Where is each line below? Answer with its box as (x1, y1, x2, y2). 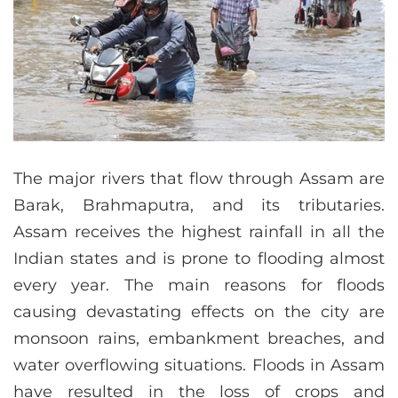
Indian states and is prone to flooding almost (13, 249, 385, 269)
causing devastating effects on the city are (13, 302, 385, 322)
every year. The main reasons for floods (13, 275, 385, 296)
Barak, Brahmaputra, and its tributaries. (13, 195, 385, 216)
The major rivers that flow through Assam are (13, 169, 385, 189)
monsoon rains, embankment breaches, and (13, 329, 385, 349)
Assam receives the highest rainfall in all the (13, 222, 385, 243)
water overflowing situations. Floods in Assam (13, 355, 385, 376)
